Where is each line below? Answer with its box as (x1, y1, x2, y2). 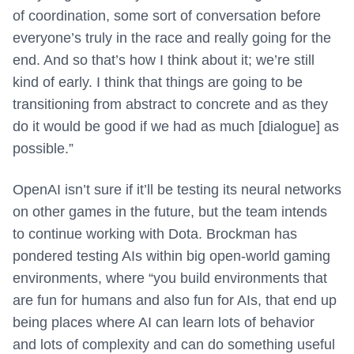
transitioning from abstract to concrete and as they (13, 96, 328, 113)
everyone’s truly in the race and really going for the (13, 30, 331, 47)
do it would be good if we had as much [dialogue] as (13, 119, 339, 135)
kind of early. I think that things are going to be (13, 74, 303, 91)
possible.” (13, 141, 73, 157)
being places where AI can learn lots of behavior (13, 314, 314, 331)
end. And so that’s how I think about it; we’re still (13, 52, 314, 69)
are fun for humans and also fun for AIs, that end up (13, 292, 337, 309)
